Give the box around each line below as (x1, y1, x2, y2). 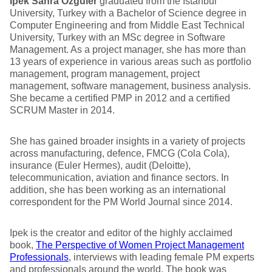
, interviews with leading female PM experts (69, 252, 254, 262)
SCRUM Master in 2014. (10, 105, 115, 115)
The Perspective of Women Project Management (36, 240, 244, 250)
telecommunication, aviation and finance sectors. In (10, 172, 229, 183)
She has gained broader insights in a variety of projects (10, 136, 245, 146)
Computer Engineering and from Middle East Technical (10, 20, 245, 30)
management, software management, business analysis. (10, 81, 251, 91)
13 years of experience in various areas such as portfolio (10, 56, 251, 67)
